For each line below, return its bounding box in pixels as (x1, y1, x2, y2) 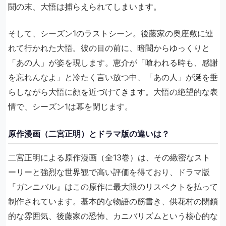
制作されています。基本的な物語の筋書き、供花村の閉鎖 (8, 196, 218, 207)
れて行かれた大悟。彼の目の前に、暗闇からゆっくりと (8, 43, 210, 53)
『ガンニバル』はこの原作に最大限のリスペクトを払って (8, 182, 218, 192)
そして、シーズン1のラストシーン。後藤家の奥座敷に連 (8, 28, 213, 39)
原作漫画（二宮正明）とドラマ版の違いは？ (8, 129, 169, 139)
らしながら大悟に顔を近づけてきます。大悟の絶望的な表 (8, 87, 218, 97)
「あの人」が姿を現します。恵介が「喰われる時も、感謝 (8, 58, 218, 68)
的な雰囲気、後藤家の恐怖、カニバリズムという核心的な (8, 211, 218, 221)
